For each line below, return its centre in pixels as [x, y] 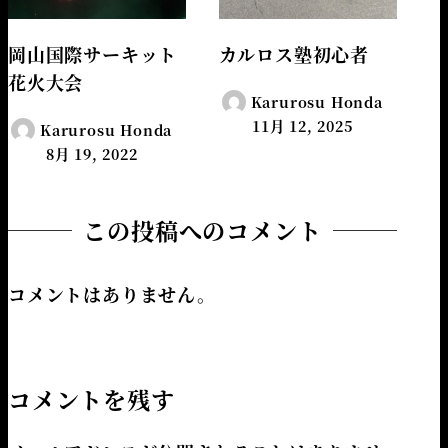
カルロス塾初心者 [293, 54]
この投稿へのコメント [202, 229]
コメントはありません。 [112, 294]
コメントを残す [91, 398]
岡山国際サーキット [93, 54]
